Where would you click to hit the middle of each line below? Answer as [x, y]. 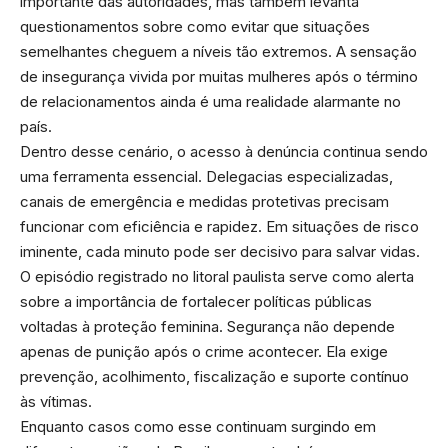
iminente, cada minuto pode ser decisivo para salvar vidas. [220, 251]
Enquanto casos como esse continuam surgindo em [198, 426]
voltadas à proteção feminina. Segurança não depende [207, 326]
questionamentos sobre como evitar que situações [195, 26]
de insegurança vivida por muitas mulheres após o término [219, 76]
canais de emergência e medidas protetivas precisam [204, 201]
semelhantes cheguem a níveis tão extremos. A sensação [218, 51]
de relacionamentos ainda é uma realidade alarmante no [210, 101]
